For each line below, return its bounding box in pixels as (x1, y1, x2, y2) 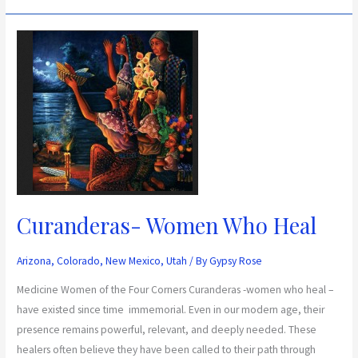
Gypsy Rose (209, 253, 263, 268)
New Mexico (105, 253, 161, 268)
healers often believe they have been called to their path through (17, 342, 316, 356)
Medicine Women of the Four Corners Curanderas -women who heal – (17, 282, 335, 296)
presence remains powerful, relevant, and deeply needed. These (17, 322, 317, 336)
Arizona (17, 253, 52, 268)
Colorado (57, 253, 101, 268)
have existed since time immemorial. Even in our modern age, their (17, 302, 325, 316)
